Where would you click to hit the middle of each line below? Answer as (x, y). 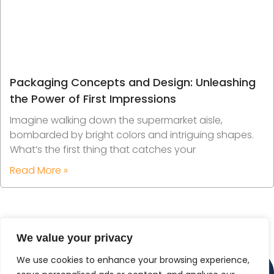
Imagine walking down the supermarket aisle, (116, 120)
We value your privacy (75, 238)
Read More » (39, 170)
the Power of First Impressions (93, 98)
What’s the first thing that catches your (103, 149)
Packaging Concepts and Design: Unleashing (133, 82)
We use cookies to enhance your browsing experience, (133, 260)
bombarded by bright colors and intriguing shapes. (132, 135)
